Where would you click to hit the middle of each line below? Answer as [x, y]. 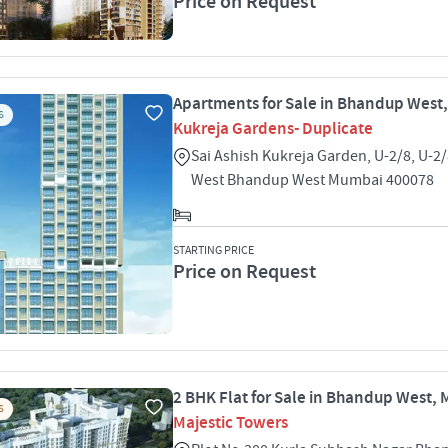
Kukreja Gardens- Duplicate [273, 129]
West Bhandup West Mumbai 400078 [312, 180]
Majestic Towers [230, 423]
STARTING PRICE [213, 250]
